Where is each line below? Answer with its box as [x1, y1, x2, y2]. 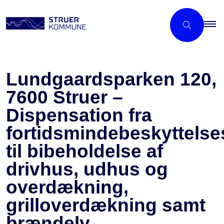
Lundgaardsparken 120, [6, 69, 216, 89]
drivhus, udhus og [6, 159, 168, 179]
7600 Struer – [6, 87, 123, 107]
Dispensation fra [6, 105, 152, 125]
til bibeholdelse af [6, 141, 163, 161]
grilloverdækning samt [6, 195, 205, 215]
